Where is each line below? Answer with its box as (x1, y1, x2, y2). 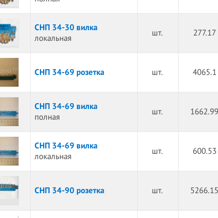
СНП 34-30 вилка (34, 23, 97, 33)
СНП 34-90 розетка (34, 186, 104, 196)
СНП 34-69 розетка (34, 68, 104, 77)
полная (34, 112, 60, 122)
